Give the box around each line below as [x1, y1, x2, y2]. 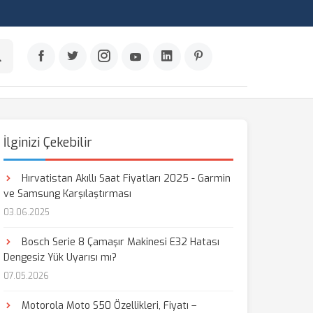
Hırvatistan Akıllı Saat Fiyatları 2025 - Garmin [18, 172, 231, 185]
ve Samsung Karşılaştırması [3, 187, 131, 201]
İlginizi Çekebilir [3, 134, 92, 151]
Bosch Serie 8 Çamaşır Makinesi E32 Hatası [18, 235, 219, 249]
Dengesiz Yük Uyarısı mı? [3, 251, 117, 264]
